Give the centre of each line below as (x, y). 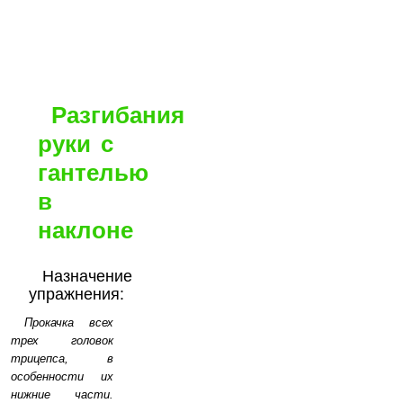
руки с (76, 144)
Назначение (87, 276)
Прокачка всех (69, 322)
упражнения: (76, 294)
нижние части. (62, 394)
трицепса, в (62, 358)
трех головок (62, 340)
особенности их (62, 376)
